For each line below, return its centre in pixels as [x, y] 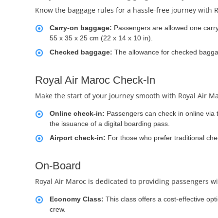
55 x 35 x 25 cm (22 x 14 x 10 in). [101, 38]
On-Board [58, 166]
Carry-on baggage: [82, 28]
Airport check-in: [78, 138]
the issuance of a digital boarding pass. [110, 124]
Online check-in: [77, 114]
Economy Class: [77, 199]
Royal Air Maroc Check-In [95, 80]
